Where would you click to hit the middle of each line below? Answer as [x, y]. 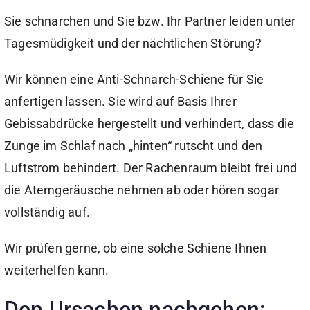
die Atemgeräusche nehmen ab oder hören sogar [142, 190]
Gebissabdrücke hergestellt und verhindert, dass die [149, 124]
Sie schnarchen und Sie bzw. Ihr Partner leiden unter [150, 21]
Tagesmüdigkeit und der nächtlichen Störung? [133, 43]
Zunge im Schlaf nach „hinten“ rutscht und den [134, 146]
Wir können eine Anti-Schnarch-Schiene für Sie [134, 79]
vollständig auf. [47, 212]
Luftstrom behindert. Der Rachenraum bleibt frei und [151, 168]
